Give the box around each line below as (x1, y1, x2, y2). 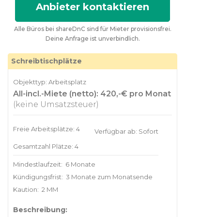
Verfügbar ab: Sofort (94, 127, 158, 135)
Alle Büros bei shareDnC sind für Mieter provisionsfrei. (14, 25, 171, 32)
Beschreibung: (13, 205, 67, 214)
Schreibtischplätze (11, 56, 82, 65)
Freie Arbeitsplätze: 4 (13, 124, 80, 133)
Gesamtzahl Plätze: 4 (13, 142, 78, 150)
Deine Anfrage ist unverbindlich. (45, 34, 140, 42)
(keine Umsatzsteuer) (13, 99, 99, 109)
